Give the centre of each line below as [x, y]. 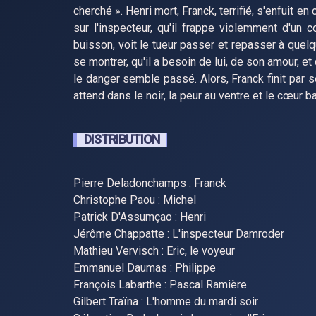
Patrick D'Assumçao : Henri [139, 217]
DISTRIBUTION [121, 139]
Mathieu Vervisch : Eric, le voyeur [154, 251]
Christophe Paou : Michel [134, 200]
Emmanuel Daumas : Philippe [144, 268]
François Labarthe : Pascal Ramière [160, 285]
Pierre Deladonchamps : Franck [150, 183]
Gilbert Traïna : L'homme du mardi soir [165, 302]
